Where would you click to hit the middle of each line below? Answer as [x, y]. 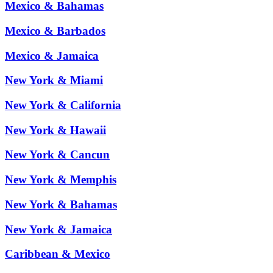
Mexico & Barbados [55, 30]
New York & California [63, 105]
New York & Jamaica [58, 229]
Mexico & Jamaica [52, 55]
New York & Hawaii [55, 130]
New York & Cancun [57, 155]
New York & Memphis [61, 180]
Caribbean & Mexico [58, 254]
